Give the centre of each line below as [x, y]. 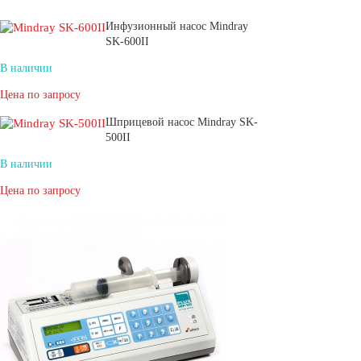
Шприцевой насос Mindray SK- [182, 122]
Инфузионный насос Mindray [177, 26]
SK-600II [127, 41]
